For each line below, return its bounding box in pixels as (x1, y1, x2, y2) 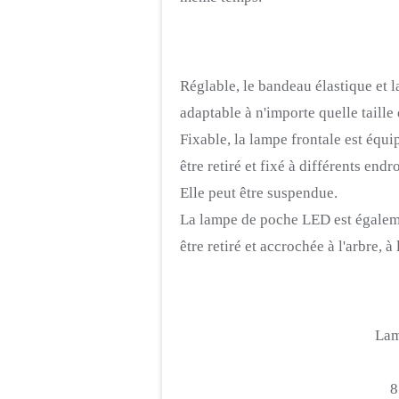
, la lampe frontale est (227, 131, 362, 148)
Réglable (180, 77, 236, 94)
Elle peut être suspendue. (180, 184, 338, 201)
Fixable (180, 131, 227, 148)
